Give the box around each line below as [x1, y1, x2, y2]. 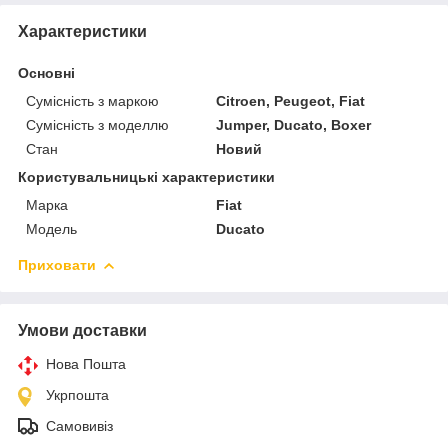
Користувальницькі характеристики [18, 168, 275, 185]
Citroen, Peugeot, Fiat [216, 92, 366, 109]
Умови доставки [18, 321, 147, 339]
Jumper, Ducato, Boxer [216, 116, 372, 133]
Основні [18, 64, 75, 81]
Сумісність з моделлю [26, 116, 169, 133]
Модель [26, 220, 77, 237]
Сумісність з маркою [26, 92, 159, 109]
